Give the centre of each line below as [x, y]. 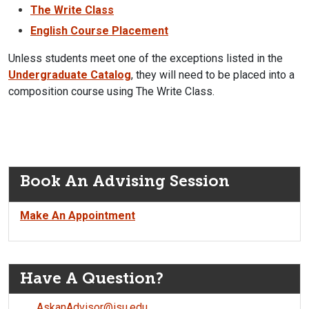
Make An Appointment [78, 216]
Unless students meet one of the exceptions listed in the [146, 59]
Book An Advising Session [125, 181]
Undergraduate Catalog [70, 75]
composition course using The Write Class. [111, 92]
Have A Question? [92, 279]
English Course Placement [99, 31]
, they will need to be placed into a [213, 75]
